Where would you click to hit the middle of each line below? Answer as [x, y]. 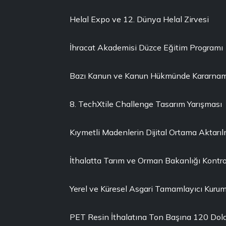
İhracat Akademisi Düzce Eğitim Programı [146, 47]
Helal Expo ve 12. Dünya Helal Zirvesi [139, 19]
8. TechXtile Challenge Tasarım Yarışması [146, 104]
